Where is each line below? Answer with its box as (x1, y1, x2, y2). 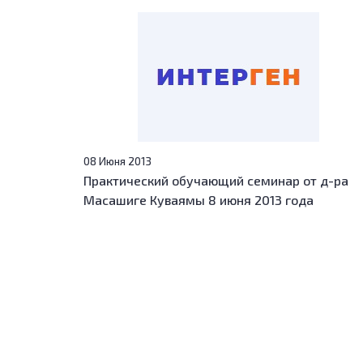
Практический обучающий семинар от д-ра (83, 172, 348, 188)
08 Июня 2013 (83, 154, 152, 168)
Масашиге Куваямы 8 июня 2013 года (83, 191, 314, 207)
